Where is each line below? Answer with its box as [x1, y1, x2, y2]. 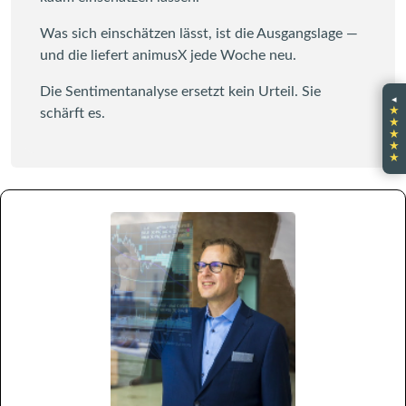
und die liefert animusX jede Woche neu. [40, 47, 296, 63]
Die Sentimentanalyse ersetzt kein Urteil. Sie [40, 83, 321, 99]
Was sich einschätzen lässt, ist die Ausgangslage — [40, 25, 358, 41]
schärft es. [40, 105, 105, 121]
